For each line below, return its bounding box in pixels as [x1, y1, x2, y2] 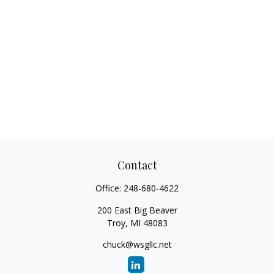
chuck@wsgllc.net [102, 239, 172, 250]
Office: [95, 182, 124, 194]
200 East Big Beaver [97, 204, 177, 216]
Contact [117, 158, 157, 172]
